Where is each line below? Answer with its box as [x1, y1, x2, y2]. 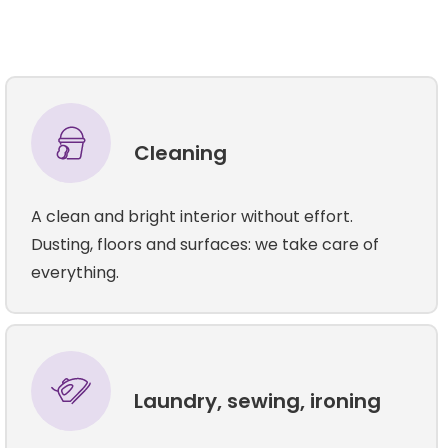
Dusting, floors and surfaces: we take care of [31, 232, 380, 256]
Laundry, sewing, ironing [134, 386, 382, 415]
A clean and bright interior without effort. [31, 204, 354, 228]
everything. [31, 260, 120, 284]
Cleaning [134, 138, 228, 167]
